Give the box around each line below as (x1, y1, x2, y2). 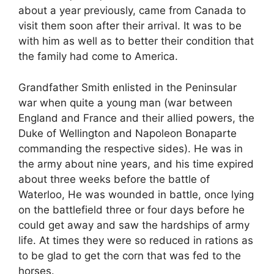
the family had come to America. (18, 50, 178, 63)
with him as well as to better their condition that (18, 35, 254, 48)
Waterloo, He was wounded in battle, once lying (18, 188, 254, 201)
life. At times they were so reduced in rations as (18, 234, 253, 246)
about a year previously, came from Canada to (18, 4, 246, 17)
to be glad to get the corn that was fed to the (18, 249, 241, 262)
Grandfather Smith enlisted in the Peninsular (18, 81, 237, 94)
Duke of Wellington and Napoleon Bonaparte (18, 127, 237, 139)
